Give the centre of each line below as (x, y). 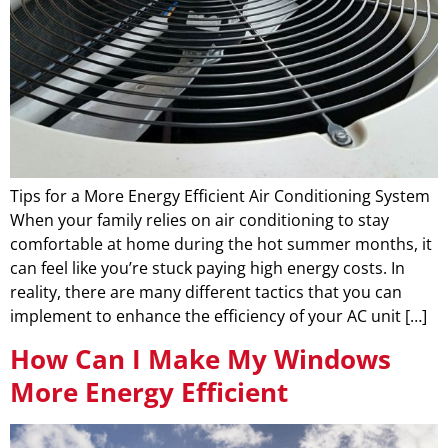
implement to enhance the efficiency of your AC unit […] (218, 315)
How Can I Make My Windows (200, 359)
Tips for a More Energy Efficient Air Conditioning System (220, 195)
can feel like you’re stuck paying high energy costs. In (207, 267)
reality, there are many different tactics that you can (206, 291)
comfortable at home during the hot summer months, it (221, 243)
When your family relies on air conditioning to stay (199, 219)
